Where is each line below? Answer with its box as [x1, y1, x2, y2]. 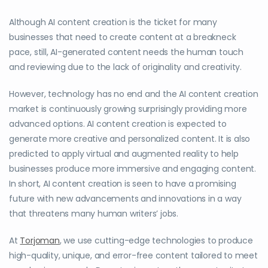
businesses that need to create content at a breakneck [9, 31, 236, 43]
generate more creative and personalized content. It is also [9, 132, 251, 145]
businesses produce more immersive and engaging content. [9, 162, 256, 175]
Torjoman [20, 234, 60, 246]
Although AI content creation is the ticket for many [9, 16, 217, 28]
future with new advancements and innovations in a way [9, 192, 242, 205]
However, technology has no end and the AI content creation [9, 87, 258, 100]
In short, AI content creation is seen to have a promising [9, 177, 236, 190]
